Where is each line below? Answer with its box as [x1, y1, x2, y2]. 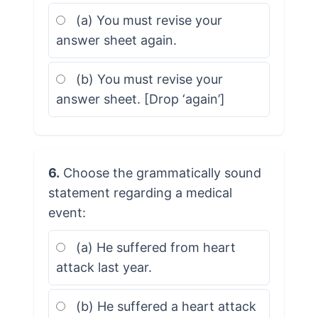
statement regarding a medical [48, 185, 232, 200]
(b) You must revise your [72, 71, 223, 87]
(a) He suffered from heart [72, 239, 236, 255]
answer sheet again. [55, 32, 177, 48]
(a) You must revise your [72, 12, 222, 28]
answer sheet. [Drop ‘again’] [55, 91, 225, 106]
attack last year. [55, 259, 152, 275]
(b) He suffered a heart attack [72, 298, 256, 314]
